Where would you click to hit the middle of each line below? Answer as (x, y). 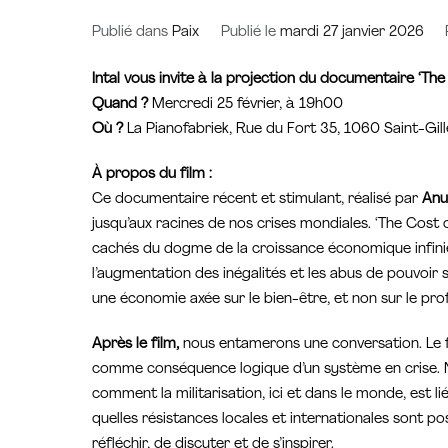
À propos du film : (152, 175)
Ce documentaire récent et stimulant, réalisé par (257, 200)
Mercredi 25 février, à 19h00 (245, 104)
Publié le (250, 33)
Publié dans (132, 33)
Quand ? (120, 104)
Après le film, (135, 345)
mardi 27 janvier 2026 (351, 33)
